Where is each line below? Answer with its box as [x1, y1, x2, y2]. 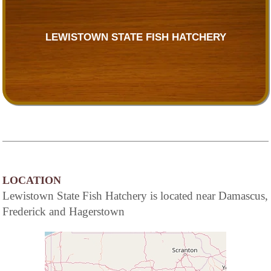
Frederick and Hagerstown [2, 204, 125, 218]
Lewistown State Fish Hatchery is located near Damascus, [2, 189, 268, 202]
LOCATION [2, 174, 61, 186]
